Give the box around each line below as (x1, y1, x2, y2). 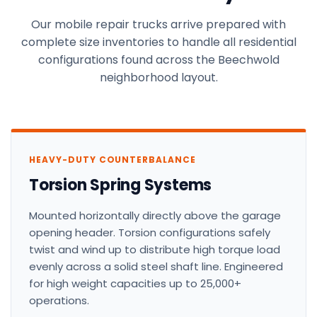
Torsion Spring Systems (29, 174, 212, 197)
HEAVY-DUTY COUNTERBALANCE (29, 154, 196, 166)
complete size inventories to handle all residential (21, 34, 296, 51)
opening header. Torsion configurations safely (29, 225, 270, 241)
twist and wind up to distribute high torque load (29, 242, 280, 258)
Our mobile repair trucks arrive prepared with (31, 16, 286, 33)
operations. (29, 293, 89, 309)
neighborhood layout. (99, 69, 218, 86)
